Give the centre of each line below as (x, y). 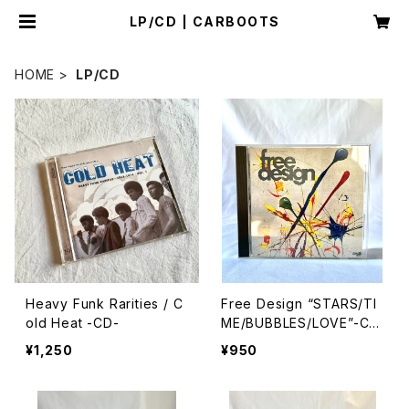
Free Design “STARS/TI (299, 304)
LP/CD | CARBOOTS (204, 21)
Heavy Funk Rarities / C (105, 304)
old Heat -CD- (73, 323)
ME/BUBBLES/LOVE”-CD (300, 323)
